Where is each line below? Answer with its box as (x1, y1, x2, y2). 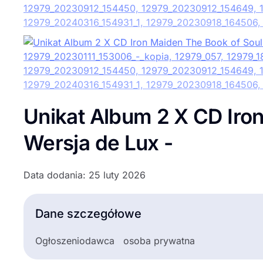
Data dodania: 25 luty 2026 (23, 169, 146, 181)
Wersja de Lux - (23, 130, 173, 156)
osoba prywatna (123, 235, 195, 247)
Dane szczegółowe (35, 207, 141, 221)
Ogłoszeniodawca (35, 235, 114, 247)
